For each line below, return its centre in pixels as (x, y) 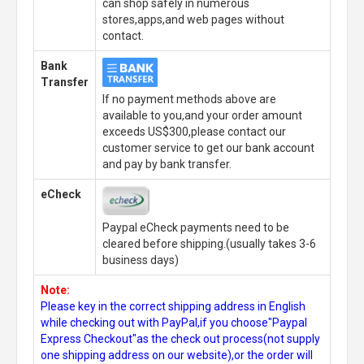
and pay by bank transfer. (167, 164)
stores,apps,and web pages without (193, 19)
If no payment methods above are (189, 99)
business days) (141, 260)
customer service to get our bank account (208, 148)
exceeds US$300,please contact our (194, 132)
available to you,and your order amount (202, 115)
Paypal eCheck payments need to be (196, 227)
